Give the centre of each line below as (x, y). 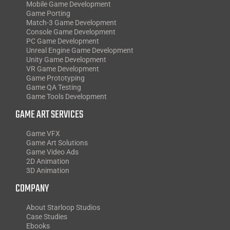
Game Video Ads (52, 152)
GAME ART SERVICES (49, 114)
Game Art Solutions (57, 142)
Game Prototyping (55, 78)
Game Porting (48, 13)
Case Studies (46, 216)
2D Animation (47, 161)
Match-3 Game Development (71, 22)
